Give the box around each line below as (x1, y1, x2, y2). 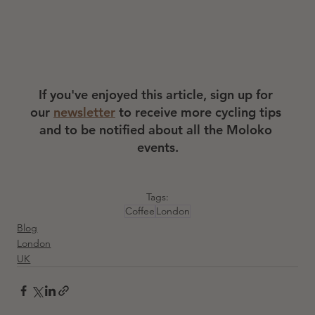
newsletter (53, 104, 115, 121)
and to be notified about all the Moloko (39, 122, 276, 139)
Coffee (125, 205, 155, 218)
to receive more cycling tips (115, 104, 285, 121)
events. (136, 139, 179, 156)
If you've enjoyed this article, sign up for (39, 86, 276, 103)
